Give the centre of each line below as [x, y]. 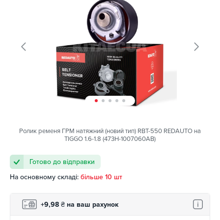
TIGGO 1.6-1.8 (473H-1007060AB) [110, 139]
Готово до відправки [62, 162]
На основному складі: [44, 177]
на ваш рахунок [92, 204]
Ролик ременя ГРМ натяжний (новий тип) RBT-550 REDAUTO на [110, 131]
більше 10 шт [101, 177]
